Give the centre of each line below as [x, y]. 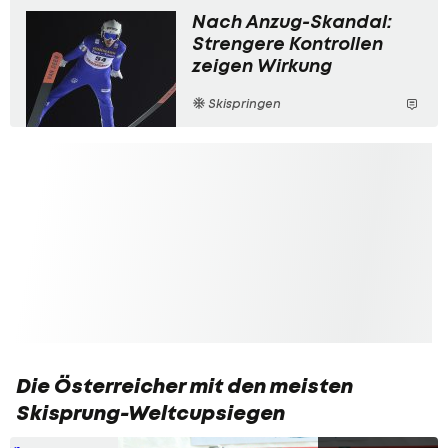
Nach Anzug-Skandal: [292, 21]
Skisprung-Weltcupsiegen [150, 412]
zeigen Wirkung [262, 65]
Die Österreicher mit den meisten [184, 385]
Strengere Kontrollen [287, 43]
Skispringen [243, 103]
